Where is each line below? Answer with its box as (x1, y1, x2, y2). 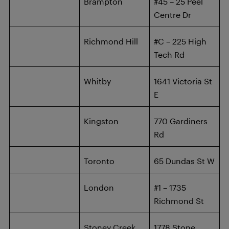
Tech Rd (154, 50, 185, 59)
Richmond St (154, 196, 204, 205)
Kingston (84, 116, 119, 126)
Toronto (84, 156, 114, 166)
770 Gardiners (154, 116, 208, 126)
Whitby (84, 76, 111, 86)
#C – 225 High (154, 36, 207, 46)
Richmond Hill (84, 36, 138, 46)
